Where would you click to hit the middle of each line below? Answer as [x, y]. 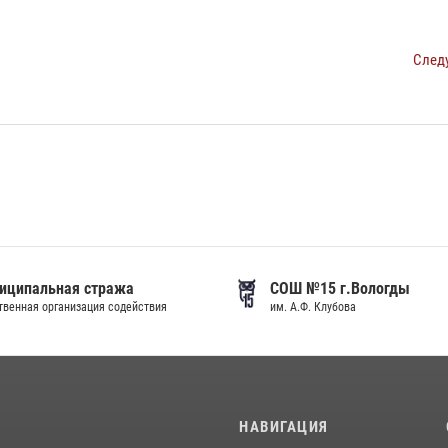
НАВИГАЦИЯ [284, 427]
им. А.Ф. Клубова [312, 307]
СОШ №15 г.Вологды [339, 288]
